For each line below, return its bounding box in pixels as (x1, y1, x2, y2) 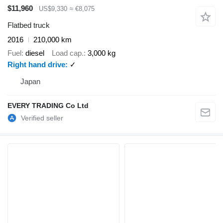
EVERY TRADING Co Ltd (7, 101, 89, 110)
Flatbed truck (7, 21, 50, 30)
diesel (25, 48, 44, 57)
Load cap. (52, 48, 84, 57)
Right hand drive (7, 60, 65, 69)
